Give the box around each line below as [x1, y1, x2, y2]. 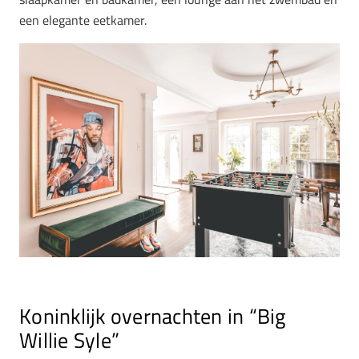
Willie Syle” [19, 325, 120, 357]
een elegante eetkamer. [19, 10, 147, 30]
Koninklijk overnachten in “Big [19, 301, 286, 333]
